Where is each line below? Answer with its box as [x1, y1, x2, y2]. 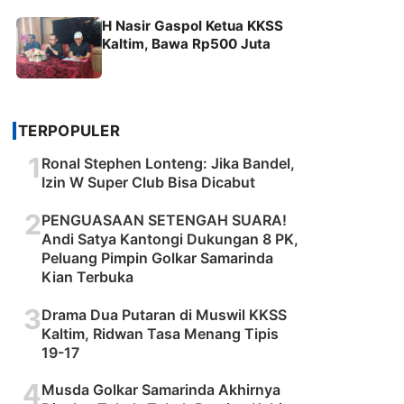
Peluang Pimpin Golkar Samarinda [41, 248, 273, 267]
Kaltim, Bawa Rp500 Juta [102, 34, 271, 52]
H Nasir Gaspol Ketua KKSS [102, 16, 283, 34]
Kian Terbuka [41, 267, 133, 286]
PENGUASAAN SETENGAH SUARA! [41, 210, 287, 229]
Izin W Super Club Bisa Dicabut [41, 172, 255, 191]
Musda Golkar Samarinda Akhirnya [41, 381, 280, 399]
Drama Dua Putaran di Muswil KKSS [41, 305, 287, 324]
